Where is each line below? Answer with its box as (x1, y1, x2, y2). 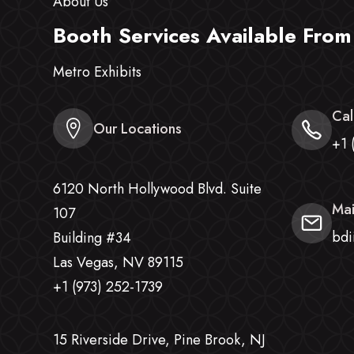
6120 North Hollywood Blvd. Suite (53, 179, 262, 200)
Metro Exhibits (53, 62, 142, 83)
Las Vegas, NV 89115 (53, 252, 184, 273)
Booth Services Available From (53, 21, 352, 51)
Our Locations (93, 118, 183, 139)
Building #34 (53, 228, 132, 249)
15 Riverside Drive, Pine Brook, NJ (53, 330, 266, 351)
